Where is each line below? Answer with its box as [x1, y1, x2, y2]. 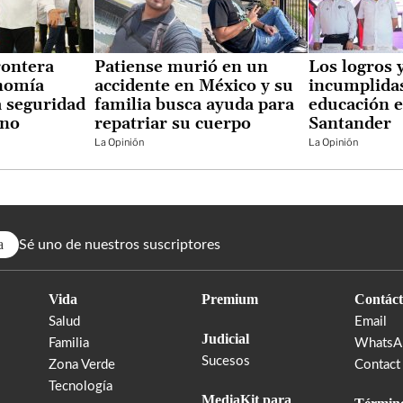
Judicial [201, 330, 249, 346]
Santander [309, 112, 391, 134]
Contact [354, 357, 400, 372]
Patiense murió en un [94, 56, 268, 77]
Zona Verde [49, 357, 115, 372]
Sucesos [201, 354, 250, 368]
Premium [201, 291, 258, 307]
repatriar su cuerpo [94, 112, 251, 134]
